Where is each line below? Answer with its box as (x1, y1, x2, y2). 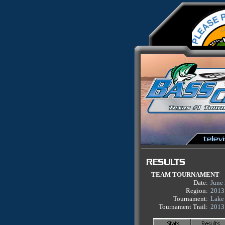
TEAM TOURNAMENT (151, 171, 219, 178)
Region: (186, 187, 208, 194)
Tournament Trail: (159, 203, 208, 210)
